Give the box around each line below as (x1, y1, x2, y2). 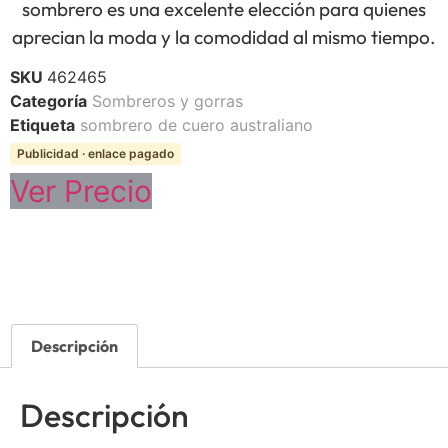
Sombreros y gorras (92, 91, 243, 112)
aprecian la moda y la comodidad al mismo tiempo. (12, 24, 436, 49)
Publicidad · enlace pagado (17, 146, 174, 162)
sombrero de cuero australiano (80, 115, 313, 136)
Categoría (10, 91, 87, 112)
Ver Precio (10, 173, 152, 210)
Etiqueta (10, 115, 75, 136)
